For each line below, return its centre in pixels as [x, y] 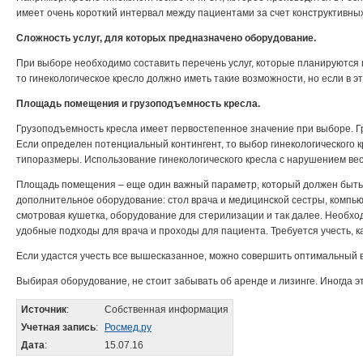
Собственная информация [167, 310]
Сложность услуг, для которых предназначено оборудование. [166, 38]
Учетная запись [58, 327]
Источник [44, 310]
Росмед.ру [128, 327]
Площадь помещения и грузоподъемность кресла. [138, 104]
